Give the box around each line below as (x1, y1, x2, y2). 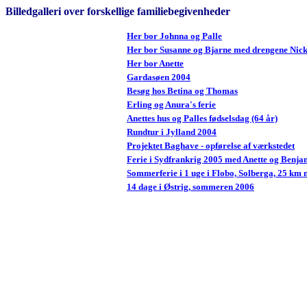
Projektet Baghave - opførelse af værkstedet (127, 140, 295, 151)
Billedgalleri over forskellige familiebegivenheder (5, 5, 230, 17)
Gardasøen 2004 (127, 72, 191, 82)
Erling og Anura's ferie (127, 99, 216, 110)
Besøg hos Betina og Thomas (127, 86, 238, 96)
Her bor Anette (127, 58, 184, 69)
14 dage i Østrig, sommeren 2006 (127, 182, 254, 192)
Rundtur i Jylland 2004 (127, 127, 217, 137)
